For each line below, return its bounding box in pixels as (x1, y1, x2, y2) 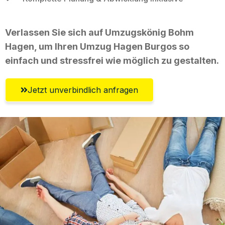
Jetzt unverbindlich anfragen (28, 84, 138, 95)
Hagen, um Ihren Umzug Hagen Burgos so (5, 41, 189, 52)
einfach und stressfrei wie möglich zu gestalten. (5, 55, 219, 66)
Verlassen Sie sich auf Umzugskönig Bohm (5, 27, 194, 38)
